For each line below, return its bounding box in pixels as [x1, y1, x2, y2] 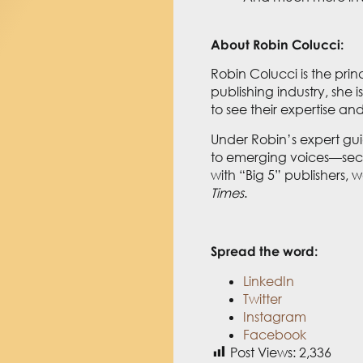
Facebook [243, 326, 307, 343]
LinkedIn [243, 272, 295, 289]
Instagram [243, 308, 307, 325]
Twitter [243, 290, 283, 307]
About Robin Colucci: [211, 36, 344, 53]
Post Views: [230, 344, 297, 361]
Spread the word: [211, 243, 318, 260]
